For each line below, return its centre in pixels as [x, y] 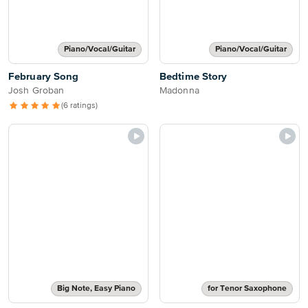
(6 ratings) [80, 106]
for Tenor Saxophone [247, 289]
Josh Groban [36, 91]
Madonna [179, 91]
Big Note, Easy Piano [96, 289]
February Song [44, 77]
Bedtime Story [194, 77]
